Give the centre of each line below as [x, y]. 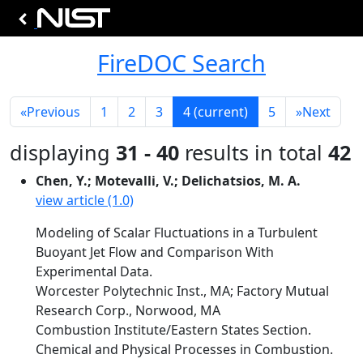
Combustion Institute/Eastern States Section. [173, 330]
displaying [63, 152]
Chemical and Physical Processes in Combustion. [184, 349]
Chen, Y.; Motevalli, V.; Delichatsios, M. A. [168, 181]
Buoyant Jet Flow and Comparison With [155, 252]
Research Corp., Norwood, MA [128, 310]
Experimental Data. [94, 271]
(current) [221, 112]
